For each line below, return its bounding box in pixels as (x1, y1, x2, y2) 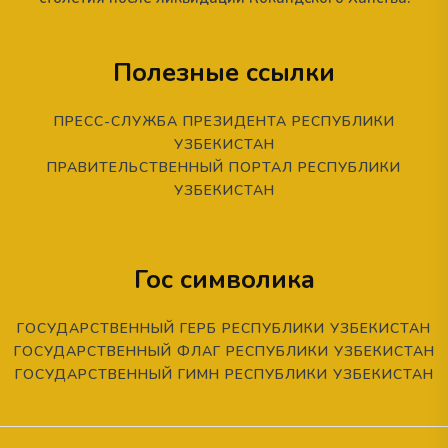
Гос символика (133, 261, 315, 297)
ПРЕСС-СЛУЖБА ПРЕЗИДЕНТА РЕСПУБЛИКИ (53, 111, 395, 131)
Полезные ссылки (113, 54, 335, 90)
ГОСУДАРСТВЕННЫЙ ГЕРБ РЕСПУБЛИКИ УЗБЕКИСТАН (17, 318, 431, 338)
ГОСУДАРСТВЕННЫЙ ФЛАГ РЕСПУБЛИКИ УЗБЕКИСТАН (13, 341, 435, 361)
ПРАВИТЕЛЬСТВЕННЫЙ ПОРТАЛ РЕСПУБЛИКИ (47, 157, 401, 177)
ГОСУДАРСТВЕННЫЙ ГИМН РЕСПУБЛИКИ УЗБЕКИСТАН (14, 364, 434, 384)
